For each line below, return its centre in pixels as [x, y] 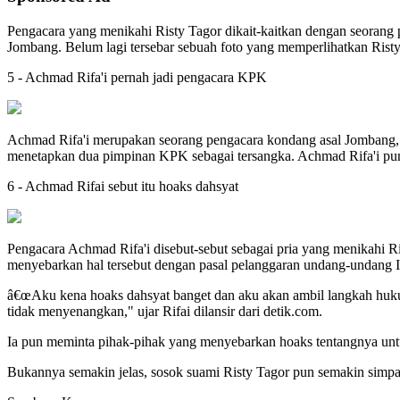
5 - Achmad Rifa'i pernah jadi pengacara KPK [137, 77]
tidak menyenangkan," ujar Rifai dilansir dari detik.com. [165, 311]
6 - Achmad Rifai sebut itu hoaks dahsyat [123, 186]
